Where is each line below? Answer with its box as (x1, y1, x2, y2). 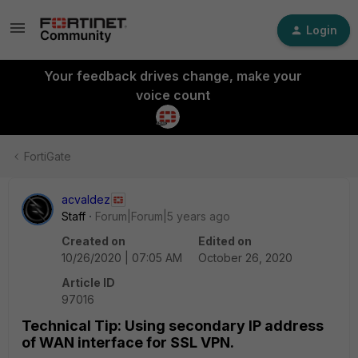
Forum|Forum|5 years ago (95, 209, 230, 223)
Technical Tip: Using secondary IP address (22, 317, 324, 334)
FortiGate (24, 149, 71, 163)
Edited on (198, 234, 252, 248)
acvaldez (62, 193, 110, 206)
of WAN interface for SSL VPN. (22, 334, 234, 351)
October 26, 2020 (198, 251, 292, 265)
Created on (62, 234, 125, 248)
